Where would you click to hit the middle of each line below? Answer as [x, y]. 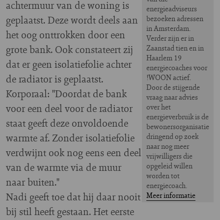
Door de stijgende [173, 87]
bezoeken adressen [175, 18]
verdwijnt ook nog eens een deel [74, 152]
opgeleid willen [169, 165]
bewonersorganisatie [178, 126]
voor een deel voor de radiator [69, 108]
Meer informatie [171, 195]
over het [159, 107]
